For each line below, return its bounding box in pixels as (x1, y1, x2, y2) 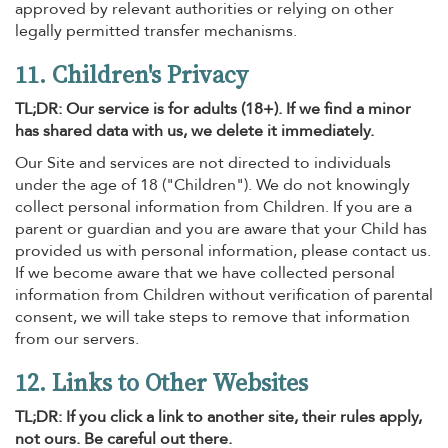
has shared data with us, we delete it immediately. (15, 120, 374, 142)
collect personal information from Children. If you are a (15, 196, 412, 218)
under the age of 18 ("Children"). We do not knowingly (15, 174, 410, 196)
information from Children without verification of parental (15, 284, 433, 306)
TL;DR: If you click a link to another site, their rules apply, (15, 406, 422, 428)
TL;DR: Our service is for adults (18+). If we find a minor (15, 98, 411, 120)
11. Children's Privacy (15, 58, 248, 91)
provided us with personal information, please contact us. (15, 240, 431, 262)
